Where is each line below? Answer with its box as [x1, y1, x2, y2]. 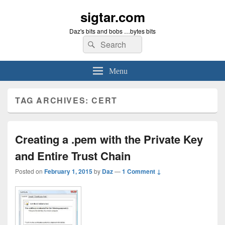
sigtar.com [80, 8, 145, 26]
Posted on [15, 167, 44, 175]
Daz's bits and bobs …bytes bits [69, 27, 156, 35]
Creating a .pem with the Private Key [15, 131, 203, 147]
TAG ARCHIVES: [15, 94, 92, 106]
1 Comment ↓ [122, 167, 161, 176]
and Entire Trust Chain [15, 148, 131, 164]
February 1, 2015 [44, 167, 92, 176]
